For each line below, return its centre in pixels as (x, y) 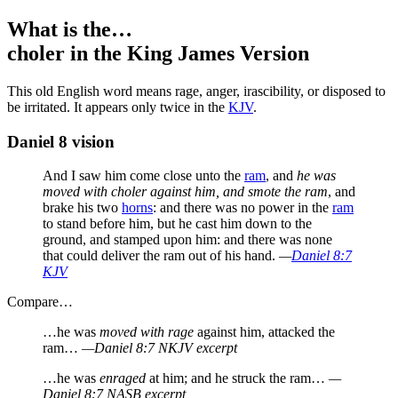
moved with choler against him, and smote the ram (185, 192)
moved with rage (147, 332)
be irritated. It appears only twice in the (118, 107)
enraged (123, 378)
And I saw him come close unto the (143, 176)
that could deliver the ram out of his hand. (161, 256)
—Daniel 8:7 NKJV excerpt (159, 348)
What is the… (70, 29)
